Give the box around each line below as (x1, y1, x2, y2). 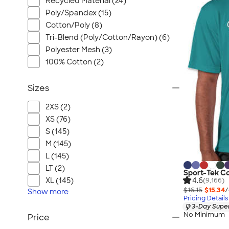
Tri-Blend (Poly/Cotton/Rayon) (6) (45, 33, 170, 42)
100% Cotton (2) (45, 57, 104, 66)
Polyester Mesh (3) (45, 45, 112, 54)
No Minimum (184, 210, 225, 219)
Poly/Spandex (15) (45, 8, 111, 17)
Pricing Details (184, 194, 228, 203)
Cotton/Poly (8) (45, 20, 102, 30)
